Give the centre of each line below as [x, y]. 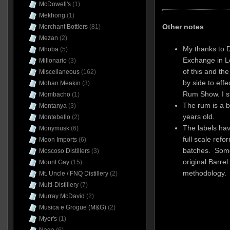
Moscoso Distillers [64, 151]
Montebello [54, 117]
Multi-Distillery [59, 185]
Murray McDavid [62, 196]
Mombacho [54, 94]
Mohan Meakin [60, 83]
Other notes [183, 26]
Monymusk [54, 128]
